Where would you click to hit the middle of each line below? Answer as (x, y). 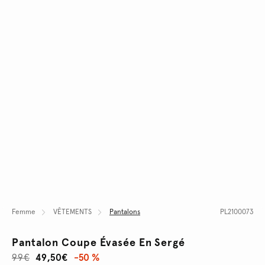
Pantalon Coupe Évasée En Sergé (98, 243)
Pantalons (125, 212)
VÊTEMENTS (72, 212)
